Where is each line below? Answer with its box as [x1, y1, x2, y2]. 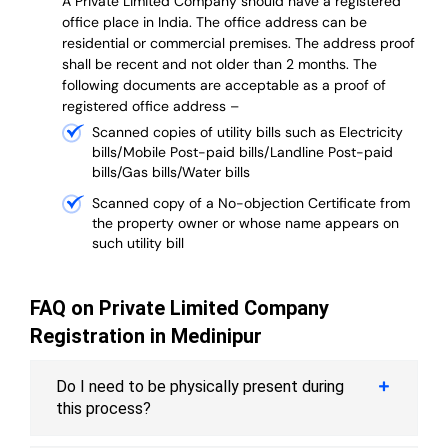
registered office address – [62, 97, 239, 116]
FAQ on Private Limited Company [30, 296, 329, 321]
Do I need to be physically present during [56, 377, 344, 397]
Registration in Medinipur [30, 324, 262, 349]
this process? [56, 399, 151, 419]
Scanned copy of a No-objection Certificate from [92, 194, 410, 213]
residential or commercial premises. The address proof [62, 34, 415, 53]
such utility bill [92, 234, 184, 253]
